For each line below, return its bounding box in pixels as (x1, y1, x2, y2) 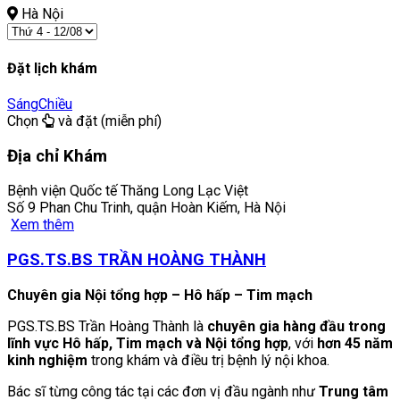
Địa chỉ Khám (7, 146, 107, 166)
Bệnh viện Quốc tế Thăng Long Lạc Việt (7, 182, 248, 200)
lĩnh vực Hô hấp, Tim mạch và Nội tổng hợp (7, 334, 288, 352)
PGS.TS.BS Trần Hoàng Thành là (7, 317, 207, 335)
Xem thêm (11, 216, 74, 234)
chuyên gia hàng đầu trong (207, 317, 386, 335)
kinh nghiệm (7, 351, 87, 369)
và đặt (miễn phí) (54, 112, 162, 129)
